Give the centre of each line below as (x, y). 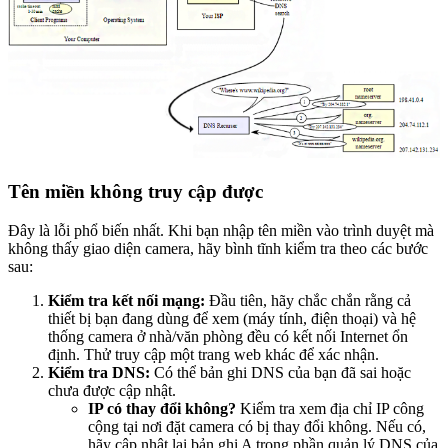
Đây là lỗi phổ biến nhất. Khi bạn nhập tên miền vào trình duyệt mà (221, 230)
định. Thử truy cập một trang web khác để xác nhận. (213, 354)
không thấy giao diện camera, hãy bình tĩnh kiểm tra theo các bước (218, 248)
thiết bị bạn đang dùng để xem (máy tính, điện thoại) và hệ (232, 318)
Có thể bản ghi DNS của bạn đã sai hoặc (280, 372)
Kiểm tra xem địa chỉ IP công (330, 408)
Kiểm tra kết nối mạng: (126, 300)
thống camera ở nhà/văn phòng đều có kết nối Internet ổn (228, 336)
